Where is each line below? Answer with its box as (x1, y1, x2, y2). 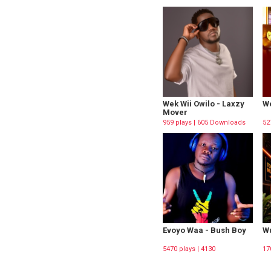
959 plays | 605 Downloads (163, 118, 246, 126)
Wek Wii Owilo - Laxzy (163, 99, 244, 108)
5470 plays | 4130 (163, 244, 215, 253)
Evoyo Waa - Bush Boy (163, 225, 246, 235)
